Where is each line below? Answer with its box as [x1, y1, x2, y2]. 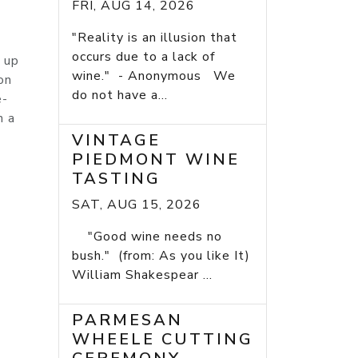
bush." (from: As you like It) [72, 247, 250, 265]
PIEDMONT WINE [72, 149, 240, 171]
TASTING [72, 168, 161, 190]
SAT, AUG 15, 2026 [72, 196, 201, 214]
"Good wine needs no [72, 228, 222, 246]
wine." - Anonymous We [72, 67, 236, 86]
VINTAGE [72, 129, 161, 152]
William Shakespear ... [72, 266, 213, 284]
